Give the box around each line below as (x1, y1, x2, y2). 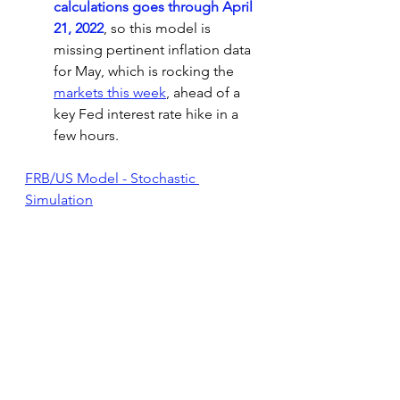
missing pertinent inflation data (54, 41, 254, 58)
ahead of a (170, 84, 244, 101)
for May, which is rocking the (54, 62, 237, 79)
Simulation (25, 191, 93, 208)
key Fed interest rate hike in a (54, 105, 242, 122)
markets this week (54, 84, 166, 101)
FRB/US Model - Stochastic (25, 170, 199, 187)
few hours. (54, 127, 119, 144)
